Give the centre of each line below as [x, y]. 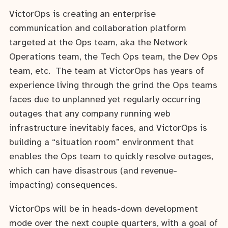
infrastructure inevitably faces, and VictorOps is [108, 128]
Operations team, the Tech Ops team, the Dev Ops [113, 57]
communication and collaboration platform [98, 28]
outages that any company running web [90, 114]
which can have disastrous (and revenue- [93, 171]
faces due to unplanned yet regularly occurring [105, 100]
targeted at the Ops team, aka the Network [98, 43]
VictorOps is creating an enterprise [82, 14]
